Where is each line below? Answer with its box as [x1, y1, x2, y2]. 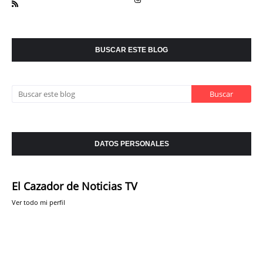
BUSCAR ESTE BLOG [95, 45, 168, 54]
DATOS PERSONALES [94, 139, 169, 148]
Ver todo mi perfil [12, 197, 65, 207]
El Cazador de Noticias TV [12, 178, 137, 193]
